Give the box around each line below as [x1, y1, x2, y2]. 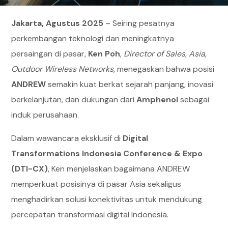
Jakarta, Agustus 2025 [11, 18, 104, 28]
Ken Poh [88, 48, 121, 59]
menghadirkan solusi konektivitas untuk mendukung [11, 194, 203, 205]
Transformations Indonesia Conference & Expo [11, 148, 203, 159]
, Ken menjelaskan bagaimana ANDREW [48, 163, 190, 174]
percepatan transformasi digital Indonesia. [11, 209, 169, 220]
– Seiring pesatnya [103, 18, 175, 28]
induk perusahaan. [11, 109, 79, 120]
